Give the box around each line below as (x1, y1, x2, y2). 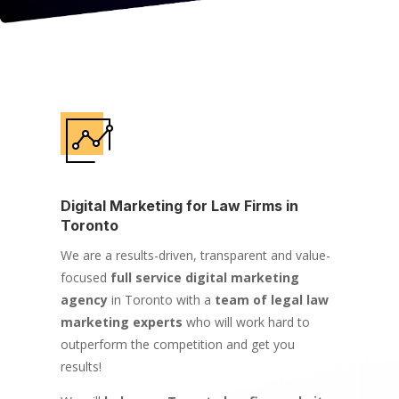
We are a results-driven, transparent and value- (60, 246, 330, 264)
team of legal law (214, 290, 329, 308)
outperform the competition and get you (60, 335, 295, 353)
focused (60, 268, 110, 286)
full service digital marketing (110, 268, 299, 286)
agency (60, 290, 108, 308)
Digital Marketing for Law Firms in (60, 196, 298, 215)
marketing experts (60, 313, 183, 330)
